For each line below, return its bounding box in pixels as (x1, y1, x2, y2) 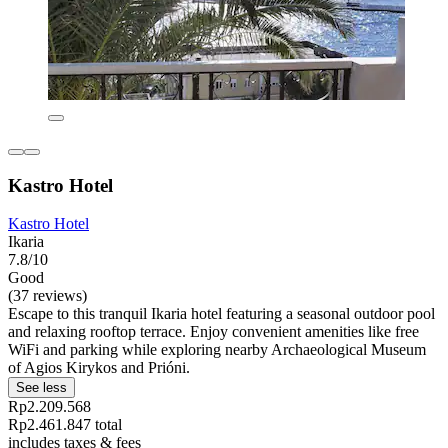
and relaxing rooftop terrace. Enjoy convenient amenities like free (8, 323, 419, 341)
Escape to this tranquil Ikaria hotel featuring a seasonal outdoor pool (8, 305, 435, 323)
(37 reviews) (8, 287, 87, 305)
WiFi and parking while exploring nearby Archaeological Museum (8, 341, 426, 359)
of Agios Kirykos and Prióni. (8, 359, 190, 377)
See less (16, 380, 67, 396)
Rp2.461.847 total (8, 416, 122, 434)
